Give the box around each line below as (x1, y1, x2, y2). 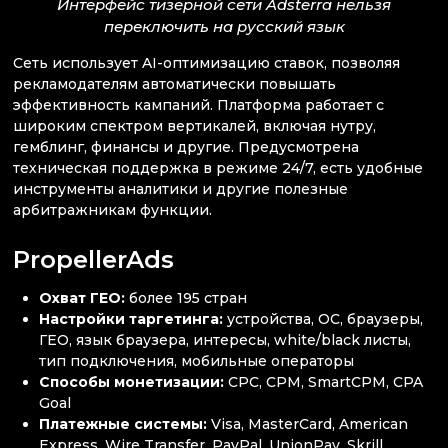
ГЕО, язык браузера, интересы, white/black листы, (39, 331, 412, 349)
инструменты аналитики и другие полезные (13, 180, 348, 199)
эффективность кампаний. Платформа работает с (13, 96, 384, 115)
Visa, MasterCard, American (207, 415, 409, 433)
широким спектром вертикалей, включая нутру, (13, 117, 376, 136)
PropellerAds (13, 243, 174, 274)
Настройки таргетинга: (39, 310, 228, 328)
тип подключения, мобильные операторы (39, 352, 355, 370)
